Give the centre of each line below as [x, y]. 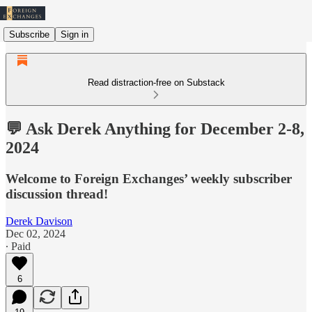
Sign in [75, 34]
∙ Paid [18, 246]
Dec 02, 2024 [36, 233]
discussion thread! [57, 194]
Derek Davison [39, 221]
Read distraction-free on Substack [156, 83]
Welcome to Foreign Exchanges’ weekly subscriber [149, 178]
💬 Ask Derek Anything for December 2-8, [155, 128]
